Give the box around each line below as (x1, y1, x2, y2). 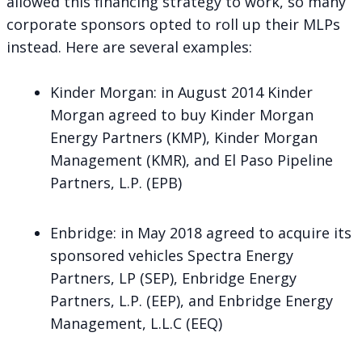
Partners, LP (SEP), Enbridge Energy (50, 267, 297, 288)
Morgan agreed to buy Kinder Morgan (50, 105, 314, 125)
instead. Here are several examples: (6, 37, 252, 57)
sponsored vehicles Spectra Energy (50, 245, 293, 265)
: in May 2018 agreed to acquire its (113, 222, 351, 242)
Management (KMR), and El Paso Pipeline (50, 150, 333, 170)
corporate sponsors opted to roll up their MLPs (6, 15, 340, 35)
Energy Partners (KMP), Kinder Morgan (50, 128, 318, 148)
